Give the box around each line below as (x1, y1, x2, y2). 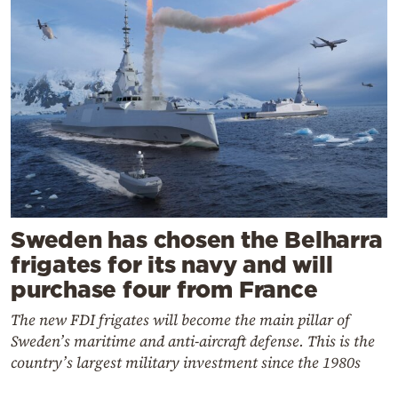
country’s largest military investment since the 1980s (11, 351, 361, 373)
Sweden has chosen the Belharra (11, 226, 383, 252)
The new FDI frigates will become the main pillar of (11, 308, 350, 330)
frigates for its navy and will (11, 251, 333, 277)
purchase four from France (11, 275, 318, 302)
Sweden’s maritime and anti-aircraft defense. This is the (11, 330, 375, 352)
